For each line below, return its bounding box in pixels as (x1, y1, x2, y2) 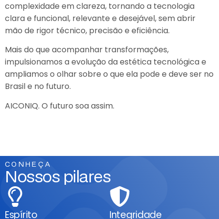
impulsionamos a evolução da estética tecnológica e (5, 56, 206, 68)
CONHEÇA (5, 161, 52, 168)
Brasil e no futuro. (5, 81, 71, 92)
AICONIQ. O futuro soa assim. (5, 100, 114, 111)
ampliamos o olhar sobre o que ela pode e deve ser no (5, 68, 214, 80)
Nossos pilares (5, 169, 111, 185)
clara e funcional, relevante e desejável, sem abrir (5, 12, 196, 24)
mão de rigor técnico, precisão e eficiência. (5, 24, 170, 36)
